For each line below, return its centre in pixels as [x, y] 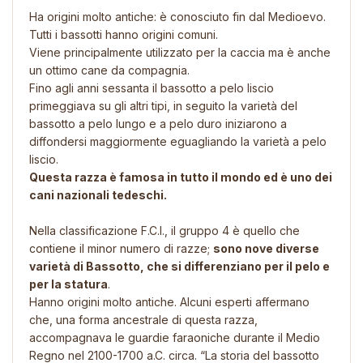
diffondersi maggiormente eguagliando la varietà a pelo [178, 141]
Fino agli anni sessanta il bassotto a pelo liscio [152, 88]
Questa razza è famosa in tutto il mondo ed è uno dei [181, 177]
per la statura [68, 284]
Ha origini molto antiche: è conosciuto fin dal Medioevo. [177, 16]
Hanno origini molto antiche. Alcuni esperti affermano [169, 301]
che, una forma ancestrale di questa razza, [143, 319]
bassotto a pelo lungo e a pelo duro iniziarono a [158, 123]
